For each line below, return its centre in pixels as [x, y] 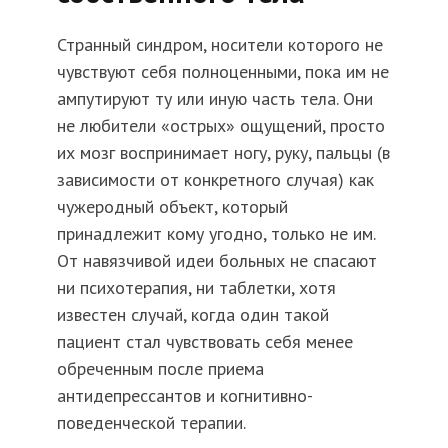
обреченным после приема [160, 368]
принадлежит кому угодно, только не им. [215, 233]
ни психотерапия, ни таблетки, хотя [196, 287]
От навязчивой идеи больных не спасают [216, 260]
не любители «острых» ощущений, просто [220, 125]
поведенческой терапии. [151, 422]
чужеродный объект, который [172, 206]
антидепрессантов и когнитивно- [184, 395]
